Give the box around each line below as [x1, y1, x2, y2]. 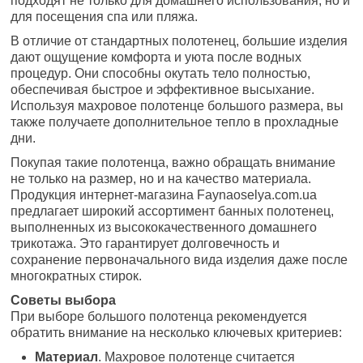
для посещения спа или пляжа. [11, 9, 199, 23]
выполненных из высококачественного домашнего [11, 220, 318, 234]
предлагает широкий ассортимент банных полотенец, [11, 203, 335, 218]
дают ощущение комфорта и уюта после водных [11, 49, 302, 64]
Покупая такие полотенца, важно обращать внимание [11, 155, 336, 169]
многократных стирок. [11, 268, 143, 283]
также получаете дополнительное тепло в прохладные [11, 114, 340, 129]
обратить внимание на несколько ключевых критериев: [11, 325, 343, 340]
